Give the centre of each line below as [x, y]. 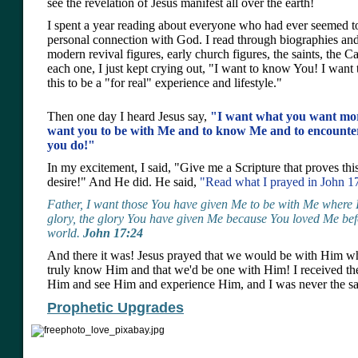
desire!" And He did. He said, [123, 182]
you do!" [71, 145]
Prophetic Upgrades [115, 308]
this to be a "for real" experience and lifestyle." [165, 83]
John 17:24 [113, 233]
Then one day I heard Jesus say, [129, 117]
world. [64, 233]
